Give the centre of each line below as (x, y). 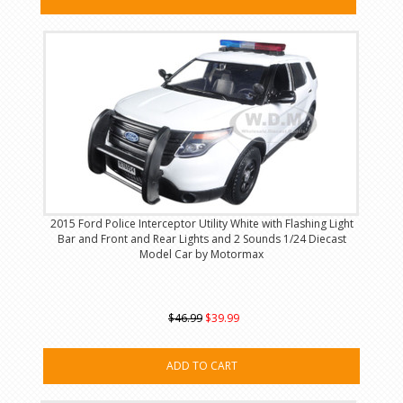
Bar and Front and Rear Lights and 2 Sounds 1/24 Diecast (201, 239)
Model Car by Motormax (201, 255)
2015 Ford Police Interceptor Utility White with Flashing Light (201, 224)
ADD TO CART (201, 366)
